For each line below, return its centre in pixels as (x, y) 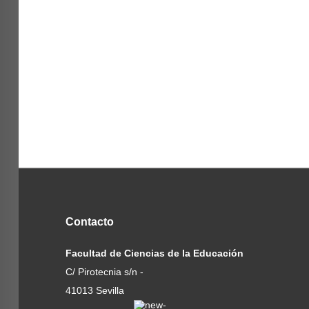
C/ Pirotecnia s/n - (104, 272)
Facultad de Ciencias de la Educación (154, 253)
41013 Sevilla (94, 291)
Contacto (89, 222)
